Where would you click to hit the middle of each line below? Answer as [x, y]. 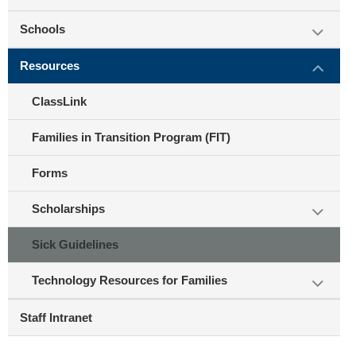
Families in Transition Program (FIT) [131, 137]
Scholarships [68, 209]
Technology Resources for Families [130, 280]
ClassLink [59, 101]
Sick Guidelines [75, 244]
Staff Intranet [56, 317]
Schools [43, 29]
